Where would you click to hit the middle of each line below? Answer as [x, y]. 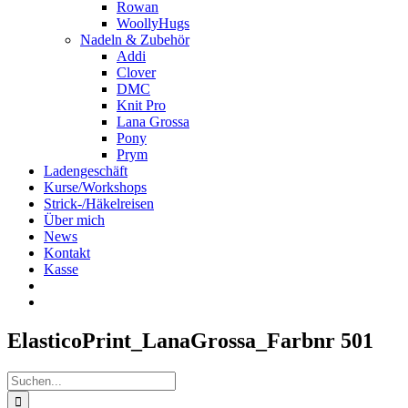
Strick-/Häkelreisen [99, 204]
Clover [136, 72]
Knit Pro [141, 105]
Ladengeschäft [86, 171]
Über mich [74, 220]
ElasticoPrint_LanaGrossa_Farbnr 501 [190, 340]
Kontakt [67, 253]
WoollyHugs [153, 23]
